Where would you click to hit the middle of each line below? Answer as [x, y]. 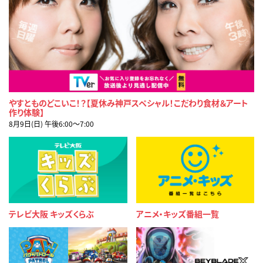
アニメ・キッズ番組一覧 [177, 214]
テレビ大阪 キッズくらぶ [51, 214]
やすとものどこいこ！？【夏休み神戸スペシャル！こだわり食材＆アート [129, 102]
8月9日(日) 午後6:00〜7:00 [51, 123]
